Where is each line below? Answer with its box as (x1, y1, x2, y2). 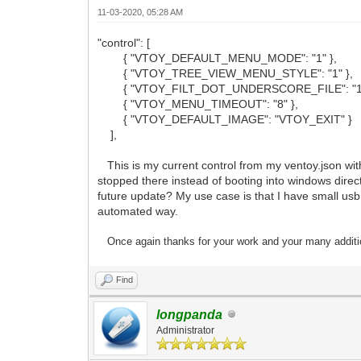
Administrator (156, 324, 215, 336)
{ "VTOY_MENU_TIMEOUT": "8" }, (98, 97, 299, 110)
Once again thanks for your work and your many (107, 234, 332, 247)
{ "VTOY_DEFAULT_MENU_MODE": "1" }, (98, 51, 338, 64)
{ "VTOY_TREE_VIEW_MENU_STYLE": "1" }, (98, 66, 354, 80)
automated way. (98, 204, 182, 218)
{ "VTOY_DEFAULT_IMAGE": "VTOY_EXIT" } (98, 112, 353, 126)
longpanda (156, 307, 223, 322)
